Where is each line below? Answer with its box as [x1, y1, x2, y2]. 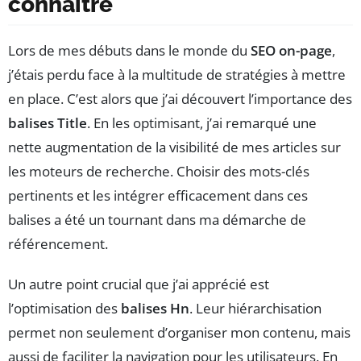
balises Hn [121, 299, 189, 318]
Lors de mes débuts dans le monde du [8, 41, 251, 60]
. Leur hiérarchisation [189, 299, 322, 318]
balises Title [8, 114, 87, 133]
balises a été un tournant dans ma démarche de [8, 210, 306, 230]
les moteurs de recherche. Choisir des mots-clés [8, 162, 309, 181]
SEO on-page [251, 41, 332, 60]
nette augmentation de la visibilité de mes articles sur [8, 138, 341, 157]
